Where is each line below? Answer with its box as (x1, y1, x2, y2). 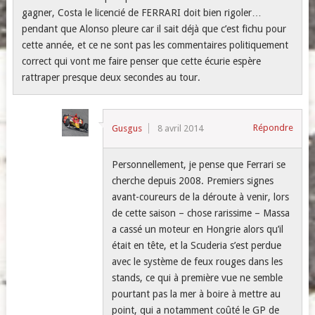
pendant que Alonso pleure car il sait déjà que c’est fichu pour (21, 23, 286, 34)
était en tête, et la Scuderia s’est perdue (112, 240, 282, 251)
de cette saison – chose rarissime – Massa (112, 207, 290, 219)
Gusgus (112, 123, 143, 134)
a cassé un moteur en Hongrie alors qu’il (112, 224, 284, 235)
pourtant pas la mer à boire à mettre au (112, 288, 281, 300)
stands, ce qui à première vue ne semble (112, 272, 283, 283)
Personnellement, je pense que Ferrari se (112, 159, 286, 170)
